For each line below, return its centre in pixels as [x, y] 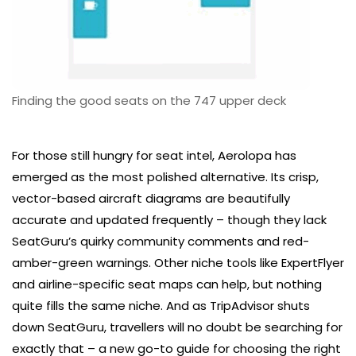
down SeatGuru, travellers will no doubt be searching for [177, 327]
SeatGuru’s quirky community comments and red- [161, 241]
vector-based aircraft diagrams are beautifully [151, 198]
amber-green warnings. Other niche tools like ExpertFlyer [178, 262]
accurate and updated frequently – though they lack [169, 219]
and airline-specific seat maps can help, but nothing [167, 284]
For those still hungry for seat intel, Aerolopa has [154, 155]
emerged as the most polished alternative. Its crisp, [165, 176]
